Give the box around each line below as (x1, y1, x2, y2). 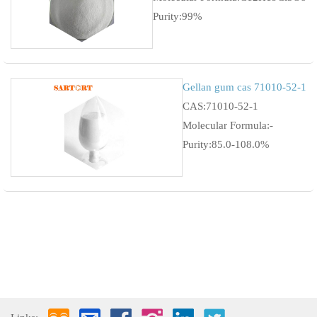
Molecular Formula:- (183, 119, 273, 131)
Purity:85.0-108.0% (183, 138, 270, 150)
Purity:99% (153, 10, 202, 22)
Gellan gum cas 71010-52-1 (183, 81, 306, 93)
